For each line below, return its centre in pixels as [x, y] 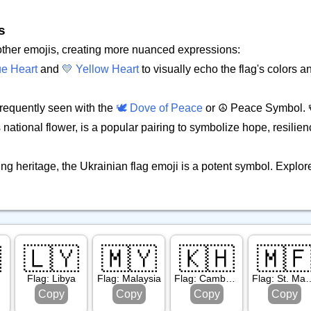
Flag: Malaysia [129, 279]
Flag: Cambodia [231, 279]
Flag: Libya [51, 279]
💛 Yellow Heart [100, 69]
